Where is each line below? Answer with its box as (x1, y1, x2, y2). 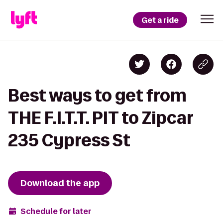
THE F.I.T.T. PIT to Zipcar (8, 109, 193, 127)
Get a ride (141, 14, 179, 25)
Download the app (20, 177, 100, 189)
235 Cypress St (8, 131, 130, 149)
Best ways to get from (8, 86, 187, 105)
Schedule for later (20, 206, 92, 217)
